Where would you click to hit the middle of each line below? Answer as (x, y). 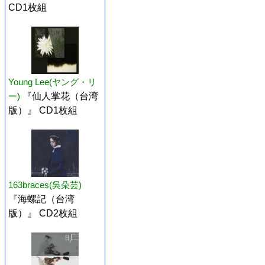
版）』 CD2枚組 (43, 214)
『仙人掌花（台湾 (60, 96)
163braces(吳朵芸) (45, 185)
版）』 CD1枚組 (43, 111)
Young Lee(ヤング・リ (52, 82)
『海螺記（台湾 (41, 199)
